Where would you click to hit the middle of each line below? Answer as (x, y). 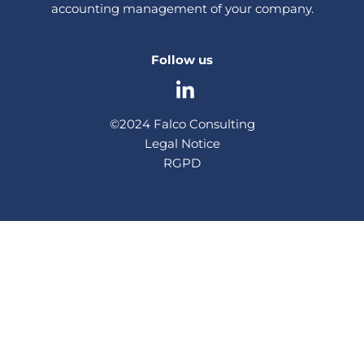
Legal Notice (182, 143)
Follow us (182, 59)
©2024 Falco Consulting (182, 123)
